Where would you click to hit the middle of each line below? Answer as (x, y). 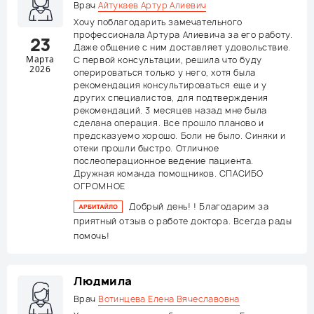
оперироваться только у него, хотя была (165, 73)
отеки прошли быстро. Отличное (146, 148)
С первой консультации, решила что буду (168, 60)
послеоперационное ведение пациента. (164, 161)
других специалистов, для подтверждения (171, 98)
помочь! (92, 236)
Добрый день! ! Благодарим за (199, 206)
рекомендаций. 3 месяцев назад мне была (170, 110)
